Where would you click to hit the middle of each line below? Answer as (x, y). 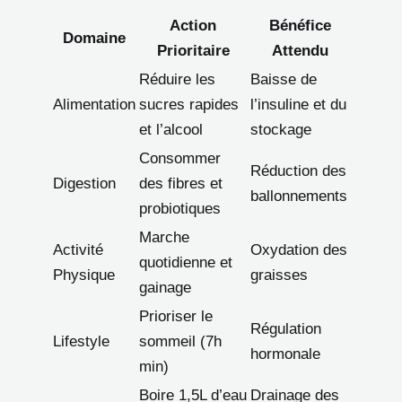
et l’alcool (171, 130)
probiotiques (180, 209)
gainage (165, 288)
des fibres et (181, 184)
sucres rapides (189, 105)
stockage (281, 130)
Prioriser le (176, 317)
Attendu (300, 51)
